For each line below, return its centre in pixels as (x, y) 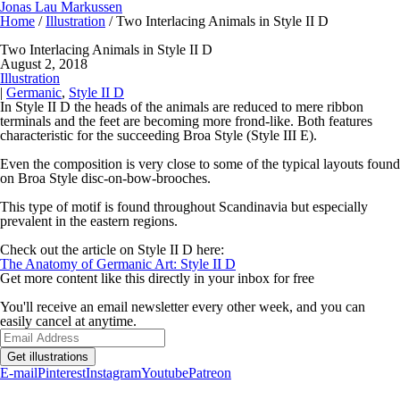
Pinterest (62, 373)
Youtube (165, 373)
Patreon (210, 373)
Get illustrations (48, 357)
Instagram (113, 373)
